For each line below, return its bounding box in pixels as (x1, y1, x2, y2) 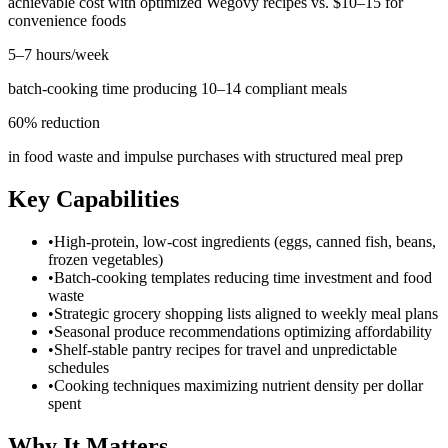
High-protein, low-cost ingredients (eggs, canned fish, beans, (54, 233, 436, 251)
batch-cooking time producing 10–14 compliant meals (8, 80, 347, 98)
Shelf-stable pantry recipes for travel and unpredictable (54, 341, 397, 359)
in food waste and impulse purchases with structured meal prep (8, 148, 403, 166)
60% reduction (8, 114, 100, 132)
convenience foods (8, 12, 126, 30)
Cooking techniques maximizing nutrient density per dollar (54, 377, 423, 395)
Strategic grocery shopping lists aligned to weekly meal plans (54, 305, 438, 323)
